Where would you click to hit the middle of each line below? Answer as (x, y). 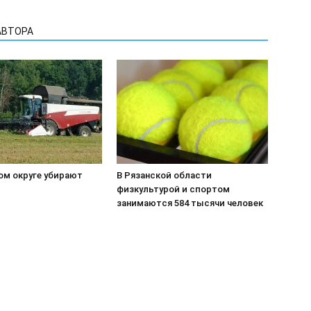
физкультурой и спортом (173, 189)
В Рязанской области (164, 175)
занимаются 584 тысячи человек (190, 203)
